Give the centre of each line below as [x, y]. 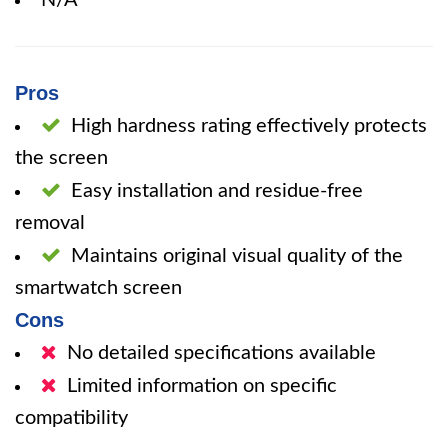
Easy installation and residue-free [217, 191]
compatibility [71, 418]
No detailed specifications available [221, 353]
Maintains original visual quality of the [237, 256]
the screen [61, 158]
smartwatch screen [98, 288]
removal [50, 223]
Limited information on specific [202, 386]
